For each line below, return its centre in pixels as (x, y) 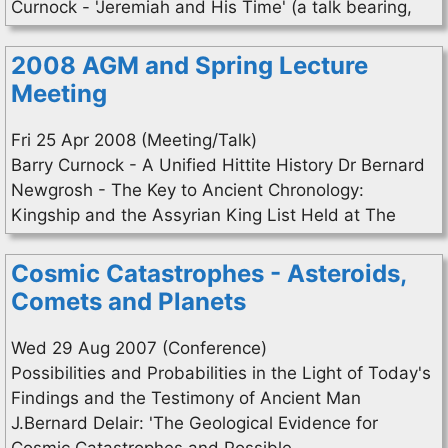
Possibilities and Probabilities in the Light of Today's (221, 373)
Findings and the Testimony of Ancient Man (186, 398)
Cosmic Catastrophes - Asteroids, (208, 273)
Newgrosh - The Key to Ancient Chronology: (187, 190)
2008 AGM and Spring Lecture (189, 65)
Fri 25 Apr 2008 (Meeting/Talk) (134, 140)
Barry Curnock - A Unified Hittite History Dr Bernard (218, 165)
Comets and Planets (128, 301)
